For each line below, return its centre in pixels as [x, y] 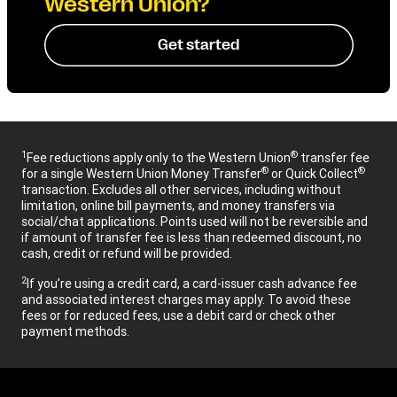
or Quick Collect [313, 173]
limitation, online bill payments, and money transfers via [178, 205]
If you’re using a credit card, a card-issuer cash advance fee [192, 283]
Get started [198, 46]
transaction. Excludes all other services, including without [181, 189]
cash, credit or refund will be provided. [127, 253]
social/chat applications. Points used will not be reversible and [195, 221]
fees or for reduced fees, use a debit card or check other [179, 315]
